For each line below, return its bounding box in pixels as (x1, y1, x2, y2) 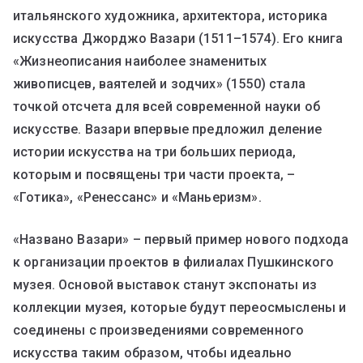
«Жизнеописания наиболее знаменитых (13, 53, 267, 69)
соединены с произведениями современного (13, 322, 305, 338)
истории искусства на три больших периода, (13, 143, 297, 160)
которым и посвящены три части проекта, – (13, 166, 296, 182)
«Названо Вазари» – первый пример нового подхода (13, 231, 349, 247)
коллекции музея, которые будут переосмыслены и (13, 299, 347, 315)
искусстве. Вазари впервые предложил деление (13, 121, 322, 137)
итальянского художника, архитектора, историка (13, 7, 328, 23)
